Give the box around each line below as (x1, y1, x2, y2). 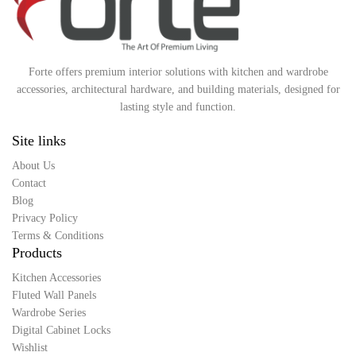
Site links (12, 133, 66, 149)
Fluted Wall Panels (12, 289, 96, 301)
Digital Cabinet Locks (12, 324, 110, 336)
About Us (12, 160, 55, 172)
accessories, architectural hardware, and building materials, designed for (16, 83, 340, 95)
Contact (12, 177, 46, 189)
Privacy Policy (12, 212, 78, 224)
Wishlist (12, 342, 48, 354)
